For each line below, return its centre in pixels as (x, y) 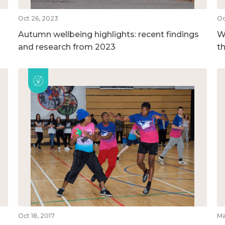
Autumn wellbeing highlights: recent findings (108, 34)
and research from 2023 (67, 47)
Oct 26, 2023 (38, 18)
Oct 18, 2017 (36, 215)
